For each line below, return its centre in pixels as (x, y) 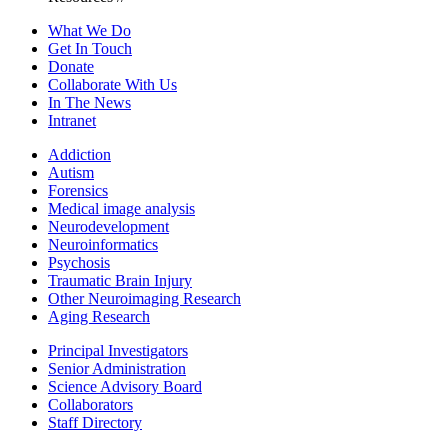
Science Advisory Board (125, 386)
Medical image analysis (121, 208)
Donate (71, 66)
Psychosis (79, 262)
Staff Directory (95, 422)
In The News (89, 102)
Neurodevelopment (108, 226)
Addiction (79, 154)
